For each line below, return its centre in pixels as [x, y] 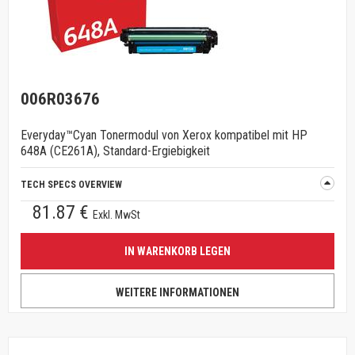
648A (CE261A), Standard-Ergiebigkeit [115, 151]
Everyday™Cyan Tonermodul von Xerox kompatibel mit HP [164, 135]
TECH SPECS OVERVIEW [71, 185]
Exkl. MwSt [116, 215]
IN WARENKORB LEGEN [177, 251]
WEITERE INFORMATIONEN [177, 292]
